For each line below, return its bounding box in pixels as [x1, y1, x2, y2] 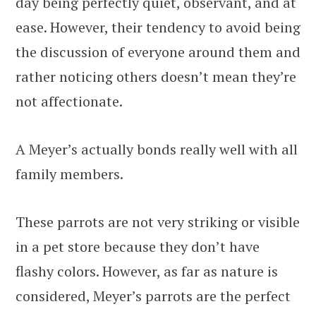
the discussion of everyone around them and [16, 42, 300, 62]
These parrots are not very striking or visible [16, 212, 300, 232]
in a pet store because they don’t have [16, 237, 260, 257]
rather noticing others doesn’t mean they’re [16, 67, 296, 87]
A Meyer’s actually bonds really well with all [16, 140, 298, 159]
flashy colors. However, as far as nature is [16, 262, 278, 281]
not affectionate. [16, 92, 123, 111]
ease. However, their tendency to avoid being [16, 18, 300, 37]
